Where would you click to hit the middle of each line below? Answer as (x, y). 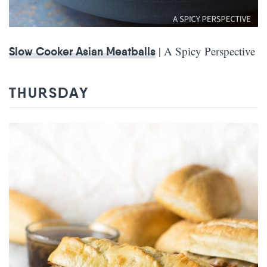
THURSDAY (49, 93)
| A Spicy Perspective (205, 51)
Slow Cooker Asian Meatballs (82, 51)
